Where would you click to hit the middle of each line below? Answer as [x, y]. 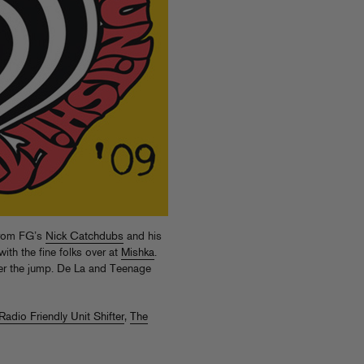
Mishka [138, 253]
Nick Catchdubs [84, 236]
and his [143, 236]
